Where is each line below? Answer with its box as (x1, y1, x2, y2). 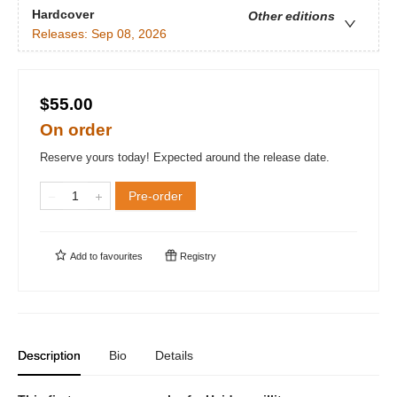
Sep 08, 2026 (91, 27, 167, 42)
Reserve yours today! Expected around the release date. (40, 151, 330, 164)
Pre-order (128, 189, 183, 203)
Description (18, 348, 81, 362)
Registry (177, 251, 216, 261)
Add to (67, 251, 100, 261)
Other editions (248, 9, 335, 24)
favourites (100, 251, 143, 261)
